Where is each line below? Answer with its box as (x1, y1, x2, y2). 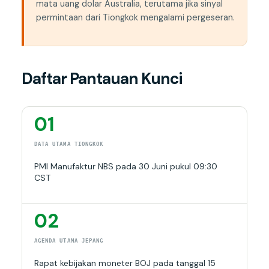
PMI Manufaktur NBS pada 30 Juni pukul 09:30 (34, 161, 217, 172)
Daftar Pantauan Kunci (21, 68, 182, 89)
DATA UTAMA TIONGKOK (34, 141, 104, 148)
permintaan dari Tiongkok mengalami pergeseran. (35, 12, 235, 23)
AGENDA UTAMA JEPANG (34, 238, 104, 244)
